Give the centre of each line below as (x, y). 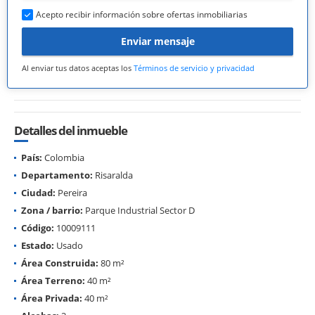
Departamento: (57, 175)
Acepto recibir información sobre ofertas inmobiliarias (142, 14)
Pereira (71, 192)
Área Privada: (52, 298)
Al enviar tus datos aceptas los (78, 67)
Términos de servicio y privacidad (194, 67)
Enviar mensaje (157, 41)
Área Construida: (60, 263)
